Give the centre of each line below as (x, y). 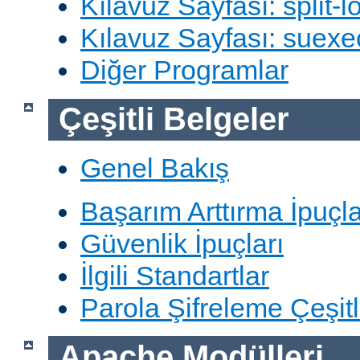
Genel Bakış (155, 168)
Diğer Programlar (184, 70)
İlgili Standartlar (175, 275)
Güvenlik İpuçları (182, 243)
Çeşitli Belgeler (174, 119)
